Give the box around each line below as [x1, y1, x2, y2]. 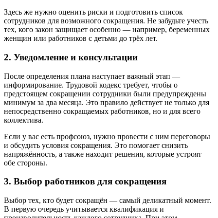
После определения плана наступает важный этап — [4, 72, 180, 80]
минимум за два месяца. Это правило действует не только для [4, 98, 209, 107]
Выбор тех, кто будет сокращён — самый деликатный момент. [4, 196, 211, 205]
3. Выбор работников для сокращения [4, 176, 166, 187]
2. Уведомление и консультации [4, 52, 138, 62]
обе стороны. [4, 158, 47, 167]
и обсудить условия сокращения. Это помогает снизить [4, 141, 188, 149]
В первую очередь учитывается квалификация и [4, 205, 164, 214]
